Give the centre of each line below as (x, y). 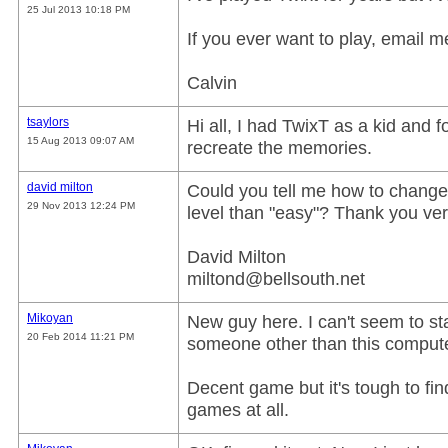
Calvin (212, 82)
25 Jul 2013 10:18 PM (78, 9)
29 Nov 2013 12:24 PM (81, 205)
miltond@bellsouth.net (276, 278)
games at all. (238, 409)
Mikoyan (50, 318)
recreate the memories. (279, 147)
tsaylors (48, 122)
